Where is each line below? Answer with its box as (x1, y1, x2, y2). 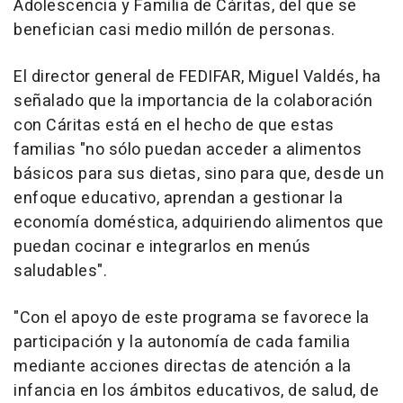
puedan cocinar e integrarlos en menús (13, 235, 311, 260)
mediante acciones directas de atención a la (13, 354, 352, 380)
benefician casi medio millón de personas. (13, 18, 336, 43)
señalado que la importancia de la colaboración (13, 89, 372, 114)
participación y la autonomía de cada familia (13, 330, 350, 355)
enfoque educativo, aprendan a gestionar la (13, 186, 343, 211)
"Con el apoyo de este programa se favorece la (13, 306, 370, 331)
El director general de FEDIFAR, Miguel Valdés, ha (13, 65, 381, 90)
